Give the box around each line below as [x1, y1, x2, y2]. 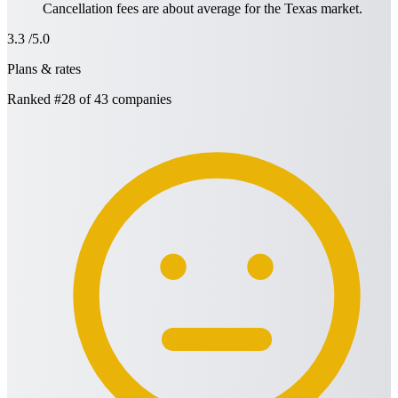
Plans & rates [7, 61, 81, 77]
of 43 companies [76, 92, 171, 107]
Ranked [7, 92, 54, 107]
